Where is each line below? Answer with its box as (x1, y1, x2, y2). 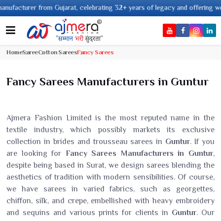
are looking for (6, 149, 66, 158)
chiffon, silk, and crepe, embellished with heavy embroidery (6, 196, 215, 205)
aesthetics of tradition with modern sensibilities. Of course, (6, 173, 215, 182)
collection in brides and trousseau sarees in (6, 137, 166, 146)
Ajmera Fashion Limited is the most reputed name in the (6, 113, 215, 122)
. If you (190, 137, 215, 146)
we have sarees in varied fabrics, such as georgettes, (6, 184, 215, 193)
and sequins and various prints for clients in (6, 208, 172, 217)
